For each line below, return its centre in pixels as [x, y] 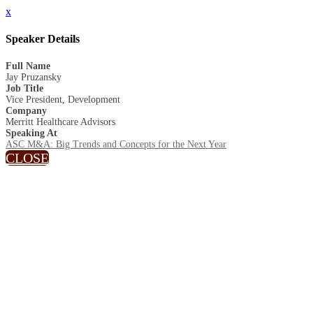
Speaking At [31, 133]
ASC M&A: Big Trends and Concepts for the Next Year [116, 144]
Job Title [24, 88]
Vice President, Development [63, 99]
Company [26, 110]
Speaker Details [43, 39]
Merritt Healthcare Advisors [60, 122]
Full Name [28, 66]
